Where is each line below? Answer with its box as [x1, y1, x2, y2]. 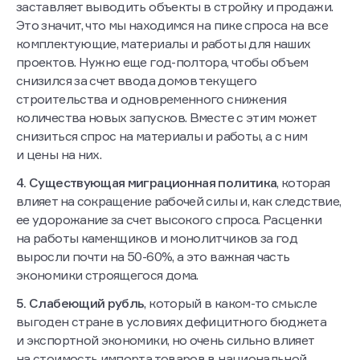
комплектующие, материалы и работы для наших [16, 35, 311, 52]
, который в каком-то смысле [144, 295, 317, 312]
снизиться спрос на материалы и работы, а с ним [16, 128, 308, 145]
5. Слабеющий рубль [16, 295, 145, 312]
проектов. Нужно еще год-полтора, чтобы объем [16, 54, 309, 71]
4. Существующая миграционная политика [16, 174, 277, 191]
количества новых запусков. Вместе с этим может [16, 109, 317, 126]
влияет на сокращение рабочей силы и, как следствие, [16, 193, 342, 210]
